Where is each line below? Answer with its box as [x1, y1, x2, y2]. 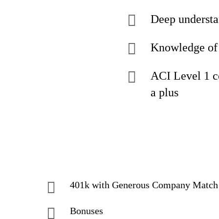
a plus [151, 86, 178, 99]
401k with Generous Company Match [70, 179, 218, 190]
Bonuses [70, 205, 103, 216]
